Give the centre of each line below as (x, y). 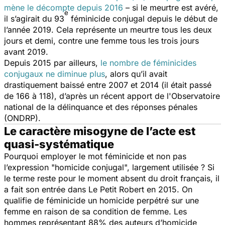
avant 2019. (26, 51)
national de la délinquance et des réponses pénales (101, 107)
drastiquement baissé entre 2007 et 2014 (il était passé (108, 85)
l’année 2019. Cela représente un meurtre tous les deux (108, 29)
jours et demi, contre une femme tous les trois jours (101, 40)
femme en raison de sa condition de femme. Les (95, 211)
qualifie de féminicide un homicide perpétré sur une (101, 200)
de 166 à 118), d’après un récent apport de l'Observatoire (112, 96)
